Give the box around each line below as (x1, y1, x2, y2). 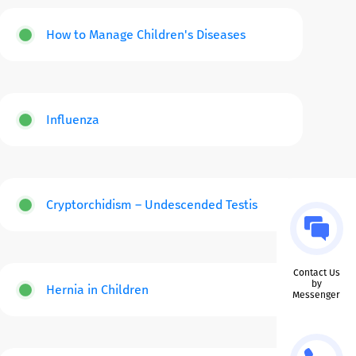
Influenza (45, 112, 99, 128)
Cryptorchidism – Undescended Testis (45, 197, 257, 213)
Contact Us (292, 267, 340, 278)
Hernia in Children (45, 282, 149, 298)
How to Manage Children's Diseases (45, 27, 246, 43)
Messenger (292, 289, 340, 300)
